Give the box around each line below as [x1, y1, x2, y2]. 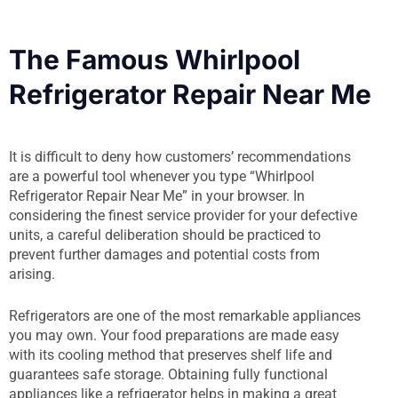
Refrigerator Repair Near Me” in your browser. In [9, 187, 305, 204]
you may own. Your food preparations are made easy [9, 327, 339, 345]
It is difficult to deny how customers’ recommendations [9, 147, 351, 165]
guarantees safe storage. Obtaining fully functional [9, 366, 328, 384]
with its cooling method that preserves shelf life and [9, 346, 332, 364]
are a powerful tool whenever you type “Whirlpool [9, 167, 314, 185]
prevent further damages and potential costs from [9, 245, 320, 263]
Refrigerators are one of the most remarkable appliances [9, 307, 361, 325]
